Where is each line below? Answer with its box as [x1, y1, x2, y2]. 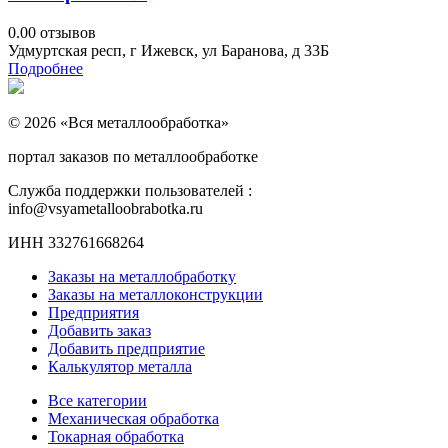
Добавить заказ [48, 321, 151, 339]
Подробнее [8, 59, 83, 77]
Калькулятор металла [48, 357, 192, 375]
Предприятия [48, 303, 139, 321]
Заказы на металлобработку [48, 267, 236, 285]
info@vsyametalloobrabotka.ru [8, 199, 203, 217]
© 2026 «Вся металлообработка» [8, 113, 229, 131]
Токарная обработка [48, 427, 184, 445]
